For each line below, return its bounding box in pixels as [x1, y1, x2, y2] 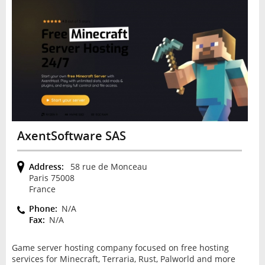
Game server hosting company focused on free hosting [11, 241, 229, 253]
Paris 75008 [29, 172, 75, 183]
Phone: [29, 202, 58, 214]
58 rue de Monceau [68, 160, 148, 172]
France [29, 183, 56, 195]
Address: [29, 160, 64, 172]
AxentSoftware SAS [17, 128, 127, 144]
